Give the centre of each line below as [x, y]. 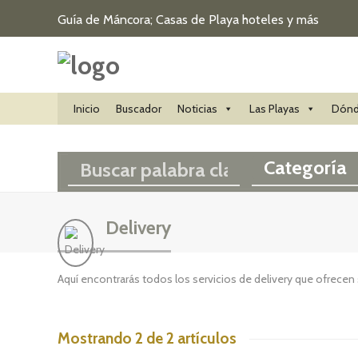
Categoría [305, 167]
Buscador [139, 109]
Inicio [87, 109]
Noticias [197, 109]
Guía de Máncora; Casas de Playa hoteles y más [188, 20]
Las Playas [274, 109]
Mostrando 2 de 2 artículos [147, 338]
